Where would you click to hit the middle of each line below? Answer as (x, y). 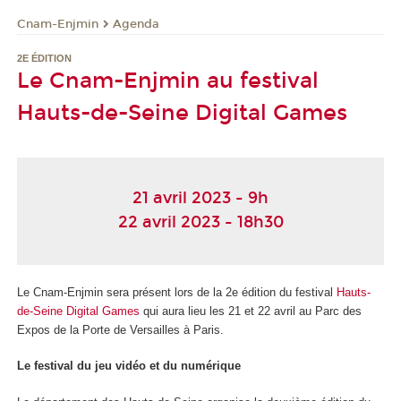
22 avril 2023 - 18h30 (200, 222)
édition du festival (287, 292)
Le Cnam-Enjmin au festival (168, 81)
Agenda (136, 24)
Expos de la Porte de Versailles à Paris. (120, 329)
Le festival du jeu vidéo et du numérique (129, 366)
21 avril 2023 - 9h (200, 198)
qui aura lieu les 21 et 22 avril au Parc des (251, 311)
